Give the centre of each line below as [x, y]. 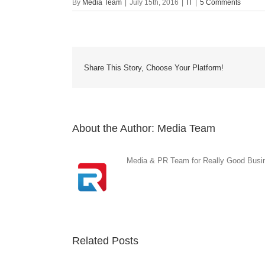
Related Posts [105, 241]
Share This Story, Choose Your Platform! [154, 67]
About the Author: [115, 129]
